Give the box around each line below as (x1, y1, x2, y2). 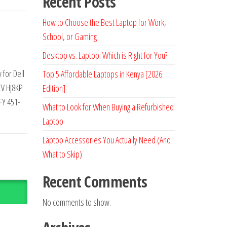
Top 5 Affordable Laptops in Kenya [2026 (42, 68, 162, 80)
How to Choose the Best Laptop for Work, (42, 16, 166, 28)
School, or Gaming (42, 30, 97, 43)
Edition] (42, 82, 65, 94)
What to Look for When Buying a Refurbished (42, 101, 174, 113)
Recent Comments (42, 171, 147, 192)
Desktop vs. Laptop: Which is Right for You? (42, 49, 167, 61)
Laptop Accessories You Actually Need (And (42, 134, 171, 146)
